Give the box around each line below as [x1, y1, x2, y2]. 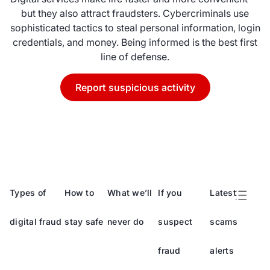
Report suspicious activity [75, 81, 195, 93]
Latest [210, 187, 236, 198]
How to [64, 187, 94, 198]
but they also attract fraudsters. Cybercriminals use [21, 7, 249, 19]
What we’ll [107, 187, 152, 198]
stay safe [64, 216, 104, 227]
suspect [158, 216, 193, 227]
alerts [210, 245, 234, 256]
